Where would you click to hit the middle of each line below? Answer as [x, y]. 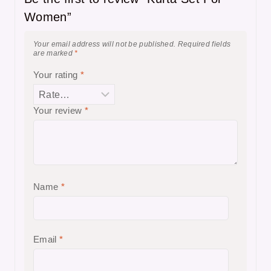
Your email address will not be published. [105, 44]
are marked [54, 54]
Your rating [57, 75]
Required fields [204, 44]
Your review [59, 110]
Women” [48, 17]
